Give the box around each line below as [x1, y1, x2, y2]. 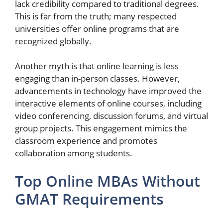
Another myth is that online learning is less [15, 60, 179, 72]
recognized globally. [15, 35, 92, 47]
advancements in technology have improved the [15, 85, 202, 97]
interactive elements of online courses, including [15, 98, 202, 109]
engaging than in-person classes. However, [15, 73, 180, 84]
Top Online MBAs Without [15, 170, 200, 191]
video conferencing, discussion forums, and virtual [15, 110, 208, 121]
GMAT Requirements [15, 188, 164, 209]
